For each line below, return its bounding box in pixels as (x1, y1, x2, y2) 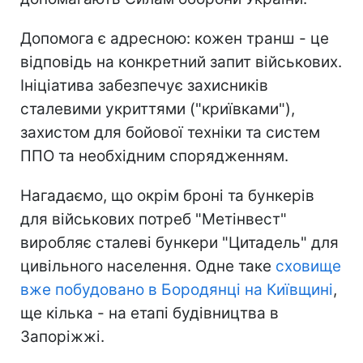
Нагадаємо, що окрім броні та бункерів (20, 186, 314, 205)
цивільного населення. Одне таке (20, 256, 271, 275)
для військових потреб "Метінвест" (20, 209, 287, 228)
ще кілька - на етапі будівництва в (20, 303, 279, 322)
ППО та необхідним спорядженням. (20, 146, 288, 165)
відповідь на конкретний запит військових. (20, 52, 342, 71)
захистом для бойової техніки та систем (20, 122, 320, 142)
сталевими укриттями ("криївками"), (20, 99, 295, 118)
